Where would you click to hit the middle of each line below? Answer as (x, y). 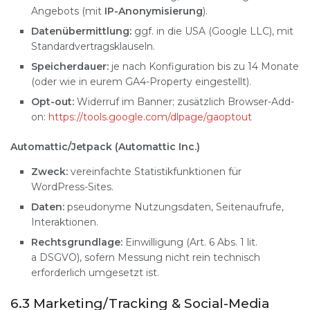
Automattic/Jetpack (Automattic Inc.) (107, 147)
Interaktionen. (65, 222)
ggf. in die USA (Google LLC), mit (212, 31)
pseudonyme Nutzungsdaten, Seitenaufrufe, (174, 207)
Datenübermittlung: (81, 31)
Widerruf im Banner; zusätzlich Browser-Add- (184, 102)
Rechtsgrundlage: (77, 243)
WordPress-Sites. (72, 187)
